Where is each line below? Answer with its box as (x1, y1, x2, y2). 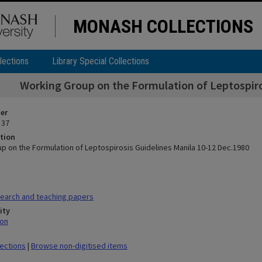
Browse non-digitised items (31, 240, 127, 251)
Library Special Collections (52, 56, 149, 67)
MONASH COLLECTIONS (73, 15, 253, 37)
